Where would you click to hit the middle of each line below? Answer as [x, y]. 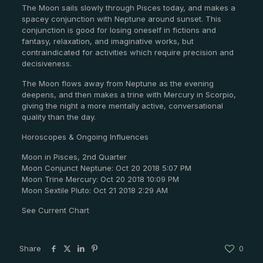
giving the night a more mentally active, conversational [122, 106]
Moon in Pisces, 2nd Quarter [74, 157]
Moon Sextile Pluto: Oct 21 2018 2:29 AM [95, 190]
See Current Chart [55, 210]
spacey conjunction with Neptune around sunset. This [121, 19]
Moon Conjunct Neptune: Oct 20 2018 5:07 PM [106, 168]
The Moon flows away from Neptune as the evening [117, 84]
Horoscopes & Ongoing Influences [85, 137]
